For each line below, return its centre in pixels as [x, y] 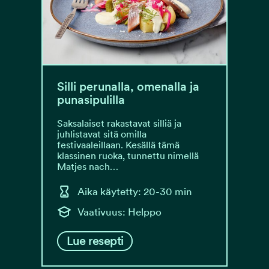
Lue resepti [95, 241]
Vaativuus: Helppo [119, 212]
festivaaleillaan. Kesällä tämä [118, 145]
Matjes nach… [88, 167]
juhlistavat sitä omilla [102, 134]
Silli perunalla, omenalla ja [128, 86]
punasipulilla [91, 100]
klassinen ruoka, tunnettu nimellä [128, 156]
